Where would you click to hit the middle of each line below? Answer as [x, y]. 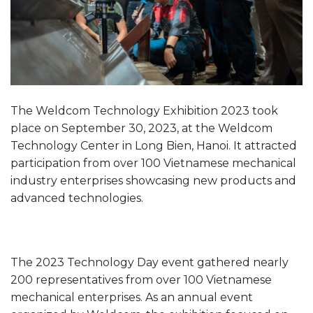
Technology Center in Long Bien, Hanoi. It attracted [154, 146]
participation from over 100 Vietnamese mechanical [153, 163]
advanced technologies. [77, 198]
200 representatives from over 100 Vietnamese [141, 279]
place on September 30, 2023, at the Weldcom [141, 129]
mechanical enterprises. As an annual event [132, 297]
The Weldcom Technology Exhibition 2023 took [144, 111]
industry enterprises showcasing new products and [153, 181]
